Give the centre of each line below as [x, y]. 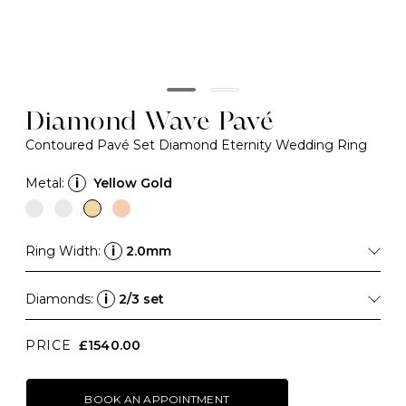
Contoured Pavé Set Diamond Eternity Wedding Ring [196, 145]
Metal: [45, 183]
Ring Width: [65, 251]
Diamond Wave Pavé [150, 123]
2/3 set [141, 299]
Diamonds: [61, 299]
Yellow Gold [133, 183]
